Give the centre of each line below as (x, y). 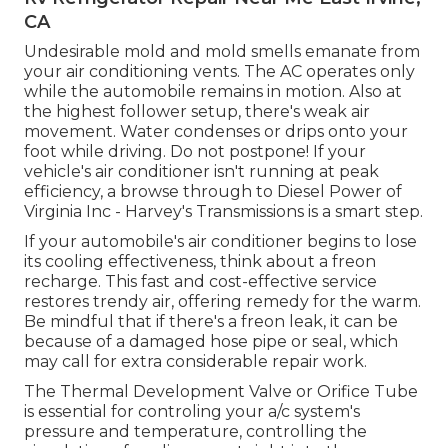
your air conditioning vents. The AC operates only (219, 72)
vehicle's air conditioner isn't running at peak (201, 172)
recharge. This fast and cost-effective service (200, 282)
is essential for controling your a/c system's (192, 412)
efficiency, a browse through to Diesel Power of (213, 192)
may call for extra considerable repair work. (195, 362)
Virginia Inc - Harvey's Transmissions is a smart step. (223, 212)
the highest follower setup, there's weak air (197, 112)
